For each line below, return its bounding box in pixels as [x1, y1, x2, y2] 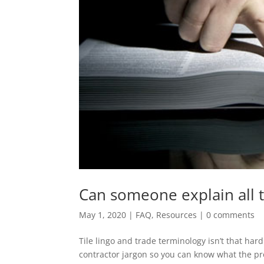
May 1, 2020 [79, 209, 127, 220]
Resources [156, 209, 197, 220]
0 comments [206, 209, 255, 220]
